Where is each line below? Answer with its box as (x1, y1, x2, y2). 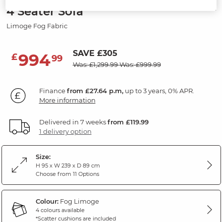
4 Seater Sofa (6, 4, 83, 19)
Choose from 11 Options (35, 170, 99, 178)
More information (39, 96, 96, 105)
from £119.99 (107, 118, 149, 126)
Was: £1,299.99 (72, 60, 119, 69)
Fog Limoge (58, 197, 99, 206)
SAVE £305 (72, 49, 117, 58)
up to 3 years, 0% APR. (123, 87, 194, 95)
